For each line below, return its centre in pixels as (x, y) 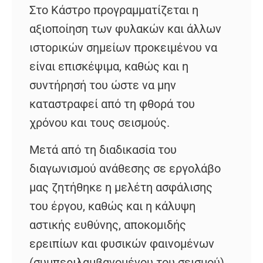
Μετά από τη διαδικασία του (103, 150)
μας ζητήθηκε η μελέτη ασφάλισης (121, 188)
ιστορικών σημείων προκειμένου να (123, 47)
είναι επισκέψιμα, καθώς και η (109, 66)
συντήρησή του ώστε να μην (103, 85)
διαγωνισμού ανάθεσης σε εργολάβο (125, 169)
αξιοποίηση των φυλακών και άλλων (125, 28)
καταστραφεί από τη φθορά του (112, 104)
